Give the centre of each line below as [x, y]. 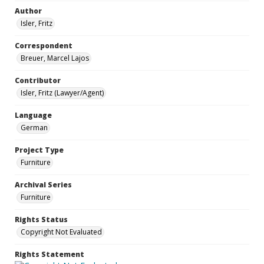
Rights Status [41, 220]
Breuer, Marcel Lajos [55, 58]
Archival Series [43, 185]
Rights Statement [49, 254]
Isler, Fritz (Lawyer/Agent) [62, 93]
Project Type [39, 150]
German [34, 128]
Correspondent [44, 46]
